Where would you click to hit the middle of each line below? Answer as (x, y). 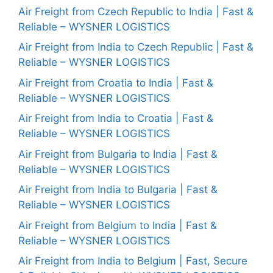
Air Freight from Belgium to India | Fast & (118, 225)
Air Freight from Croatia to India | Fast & (116, 83)
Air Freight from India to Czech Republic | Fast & (136, 47)
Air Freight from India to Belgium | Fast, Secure (133, 261)
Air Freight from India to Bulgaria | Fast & (118, 190)
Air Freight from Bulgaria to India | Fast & (118, 154)
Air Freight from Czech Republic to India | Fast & (136, 11)
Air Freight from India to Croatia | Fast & (116, 118)
